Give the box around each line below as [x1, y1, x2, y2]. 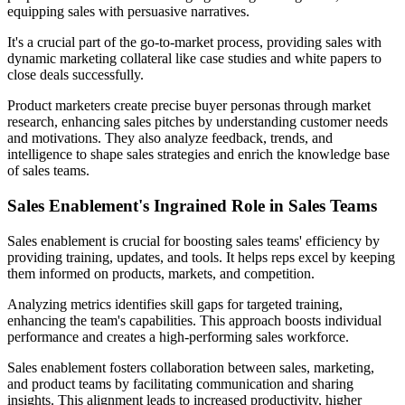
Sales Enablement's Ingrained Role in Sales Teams [7, 196, 377, 216]
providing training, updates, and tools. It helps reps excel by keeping [7, 249, 395, 265]
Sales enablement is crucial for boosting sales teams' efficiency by [7, 232, 380, 249]
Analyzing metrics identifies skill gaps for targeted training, [7, 296, 343, 312]
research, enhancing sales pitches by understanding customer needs [7, 114, 388, 130]
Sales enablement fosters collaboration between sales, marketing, [7, 359, 374, 375]
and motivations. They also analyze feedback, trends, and [7, 130, 333, 146]
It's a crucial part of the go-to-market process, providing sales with [7, 34, 381, 51]
